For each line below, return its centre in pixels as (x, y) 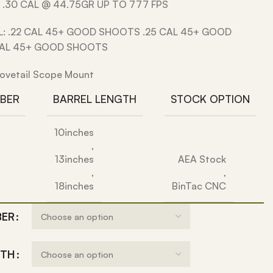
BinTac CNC (199, 186)
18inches (75, 186)
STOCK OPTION (210, 99)
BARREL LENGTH (95, 99)
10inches (74, 132)
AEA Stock (202, 159)
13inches (75, 159)
